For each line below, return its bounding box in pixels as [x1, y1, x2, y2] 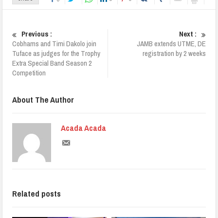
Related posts [12, 187, 61, 199]
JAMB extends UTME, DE [136, 38, 206, 49]
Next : [179, 28, 197, 39]
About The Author [12, 93, 74, 105]
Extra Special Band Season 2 [12, 57, 92, 68]
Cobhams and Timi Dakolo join [12, 38, 97, 49]
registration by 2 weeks [142, 48, 206, 58]
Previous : [21, 28, 53, 39]
